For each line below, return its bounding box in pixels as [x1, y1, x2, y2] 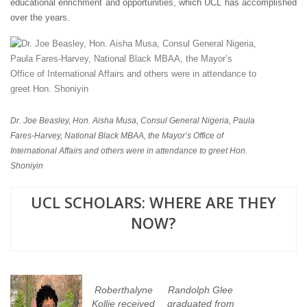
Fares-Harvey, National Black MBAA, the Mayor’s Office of [10, 130, 223, 140]
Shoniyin [10, 160, 43, 171]
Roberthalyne [94, 284, 153, 295]
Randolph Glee [168, 284, 234, 295]
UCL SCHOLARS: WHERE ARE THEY [31, 191, 276, 212]
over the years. [10, 12, 70, 23]
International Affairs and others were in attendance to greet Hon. [10, 145, 247, 156]
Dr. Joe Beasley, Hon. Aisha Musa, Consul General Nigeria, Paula [10, 115, 255, 125]
